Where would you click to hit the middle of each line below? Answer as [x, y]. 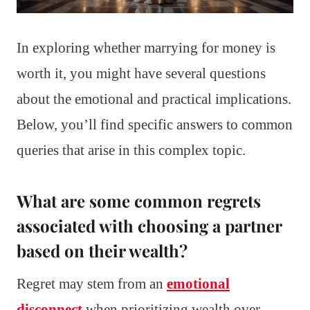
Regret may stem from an [92, 283]
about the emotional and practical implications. [154, 99]
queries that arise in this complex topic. [131, 150]
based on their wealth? [102, 250]
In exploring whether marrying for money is [146, 47]
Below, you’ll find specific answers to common [155, 124]
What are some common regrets [139, 200]
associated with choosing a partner [149, 225]
